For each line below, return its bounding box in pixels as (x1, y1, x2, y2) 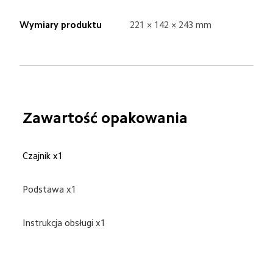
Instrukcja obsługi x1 (23, 218, 106, 228)
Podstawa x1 (23, 185, 77, 194)
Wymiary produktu (19, 20, 102, 30)
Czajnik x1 (23, 151, 63, 160)
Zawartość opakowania (23, 110, 188, 126)
